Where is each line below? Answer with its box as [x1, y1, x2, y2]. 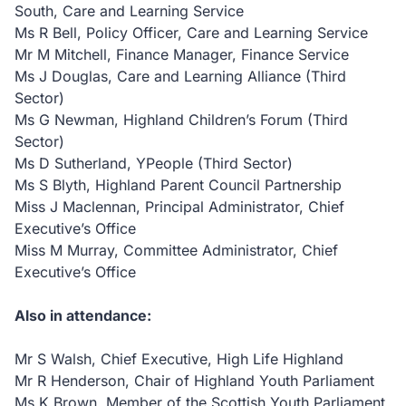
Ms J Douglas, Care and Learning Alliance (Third [14, 67, 346, 85]
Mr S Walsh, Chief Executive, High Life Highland [14, 350, 343, 368]
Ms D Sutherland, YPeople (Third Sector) [14, 154, 293, 172]
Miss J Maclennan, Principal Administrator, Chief [14, 198, 344, 216]
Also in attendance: [14, 306, 151, 324]
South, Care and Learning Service [14, 2, 244, 20]
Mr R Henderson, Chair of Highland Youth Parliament [14, 372, 374, 390]
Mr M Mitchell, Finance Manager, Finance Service [14, 45, 349, 63]
